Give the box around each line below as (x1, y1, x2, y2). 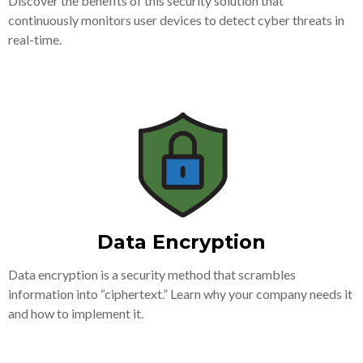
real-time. (8, 31, 62, 47)
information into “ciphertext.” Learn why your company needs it (8, 285, 352, 301)
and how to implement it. (8, 305, 143, 321)
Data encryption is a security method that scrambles (8, 266, 296, 282)
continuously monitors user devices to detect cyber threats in (8, 11, 344, 28)
